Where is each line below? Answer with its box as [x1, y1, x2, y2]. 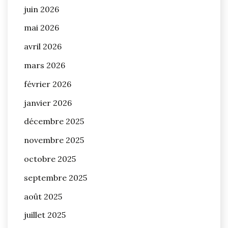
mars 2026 [24, 60, 65, 71]
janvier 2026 [24, 97, 72, 108]
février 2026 [24, 78, 71, 89]
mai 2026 [24, 22, 59, 33]
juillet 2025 [24, 210, 66, 220]
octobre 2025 [24, 154, 76, 164]
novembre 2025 [24, 135, 84, 146]
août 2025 [24, 191, 62, 202]
